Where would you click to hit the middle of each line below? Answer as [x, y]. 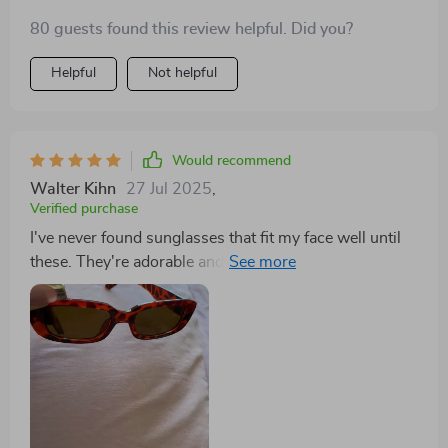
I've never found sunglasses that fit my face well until [215, 237]
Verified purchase [84, 208]
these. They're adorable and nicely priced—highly [203, 261]
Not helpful [182, 72]
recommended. [83, 285]
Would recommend [231, 160]
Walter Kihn [73, 188]
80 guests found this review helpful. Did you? [191, 28]
